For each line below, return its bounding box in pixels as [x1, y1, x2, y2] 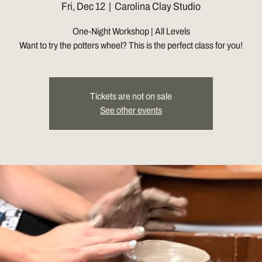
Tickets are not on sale [90, 91, 172, 101]
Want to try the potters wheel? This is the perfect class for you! [19, 40, 243, 50]
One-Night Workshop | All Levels [72, 26, 190, 36]
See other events [100, 105, 162, 115]
